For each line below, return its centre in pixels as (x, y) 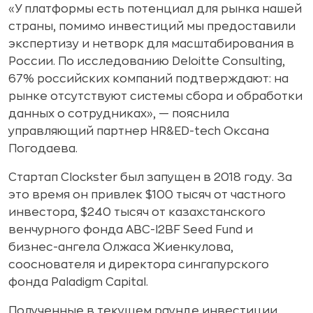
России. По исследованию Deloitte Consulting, (147, 61)
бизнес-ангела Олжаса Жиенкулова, (121, 247)
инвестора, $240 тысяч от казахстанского (137, 212)
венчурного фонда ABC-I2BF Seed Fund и (131, 230)
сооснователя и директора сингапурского (139, 265)
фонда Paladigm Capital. (78, 282)
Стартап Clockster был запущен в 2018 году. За (150, 177)
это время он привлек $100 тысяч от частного (147, 195)
